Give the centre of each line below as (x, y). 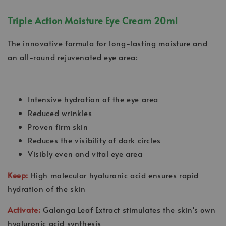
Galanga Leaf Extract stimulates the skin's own (129, 210)
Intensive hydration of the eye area (93, 99)
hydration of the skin (47, 189)
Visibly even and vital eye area (85, 154)
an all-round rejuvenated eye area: (73, 57)
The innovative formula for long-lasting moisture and (108, 43)
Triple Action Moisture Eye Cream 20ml (93, 21)
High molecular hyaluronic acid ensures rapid (115, 175)
